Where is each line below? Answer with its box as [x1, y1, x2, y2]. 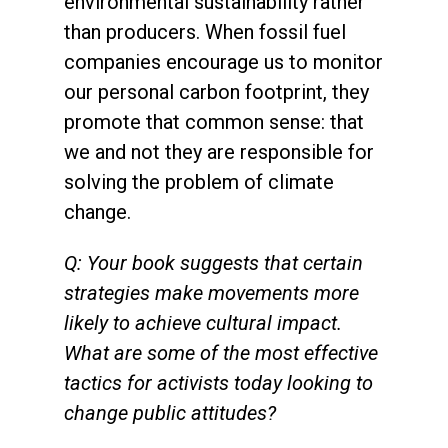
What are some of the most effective [64, 340, 378, 365]
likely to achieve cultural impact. [64, 310, 342, 335]
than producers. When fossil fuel [64, 19, 346, 44]
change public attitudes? [64, 400, 276, 425]
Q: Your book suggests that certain [64, 250, 363, 275]
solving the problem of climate [64, 169, 334, 194]
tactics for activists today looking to [64, 370, 373, 395]
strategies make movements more [64, 280, 359, 305]
